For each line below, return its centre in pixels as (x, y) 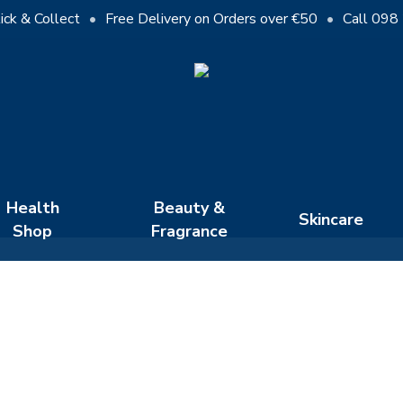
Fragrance (189, 231)
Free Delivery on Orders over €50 (212, 19)
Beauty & (189, 208)
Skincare (331, 219)
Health (32, 208)
